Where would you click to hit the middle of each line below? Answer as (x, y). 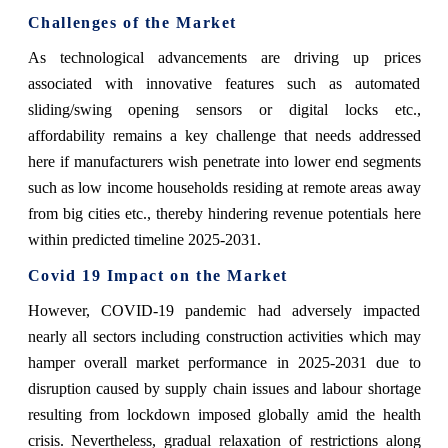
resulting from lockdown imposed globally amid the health (224, 414)
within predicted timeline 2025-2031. (144, 239)
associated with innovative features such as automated (224, 83)
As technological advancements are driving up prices (224, 57)
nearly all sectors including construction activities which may (224, 336)
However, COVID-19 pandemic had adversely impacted (224, 310)
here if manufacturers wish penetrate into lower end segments (224, 161)
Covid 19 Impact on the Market (157, 275)
